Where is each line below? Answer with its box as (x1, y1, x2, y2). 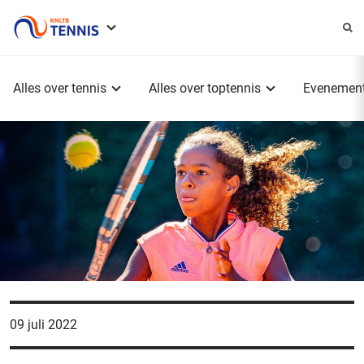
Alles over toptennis (149, 80, 261, 96)
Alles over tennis (13, 80, 106, 96)
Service (121, 28, 189, 54)
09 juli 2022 (10, 316, 77, 332)
